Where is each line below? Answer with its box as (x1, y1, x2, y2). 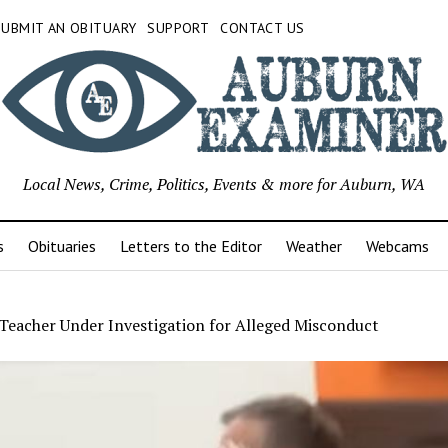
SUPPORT (147, 19, 210, 37)
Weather (285, 236, 342, 257)
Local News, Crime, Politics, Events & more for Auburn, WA (23, 173, 425, 196)
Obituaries (27, 236, 96, 257)
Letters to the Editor (119, 236, 262, 257)
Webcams (365, 236, 429, 257)
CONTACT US (220, 19, 305, 37)
